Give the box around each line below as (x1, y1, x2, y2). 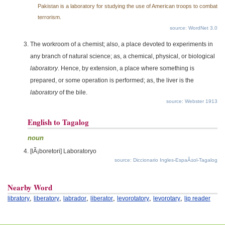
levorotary (153, 195, 180, 202)
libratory (8, 195, 30, 202)
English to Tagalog (28, 117, 89, 128)
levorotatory (117, 195, 149, 202)
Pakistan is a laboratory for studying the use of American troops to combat (38, 3, 217, 9)
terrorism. (38, 14, 61, 20)
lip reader (184, 195, 210, 202)
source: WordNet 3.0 (170, 25, 217, 31)
